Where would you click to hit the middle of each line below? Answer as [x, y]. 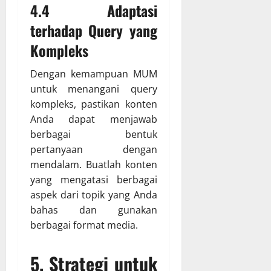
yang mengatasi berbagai [94, 180]
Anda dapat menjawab [94, 119]
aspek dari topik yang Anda [94, 195]
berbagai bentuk [94, 135]
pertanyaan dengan [94, 150]
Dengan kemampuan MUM [94, 74]
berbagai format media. [84, 225]
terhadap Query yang [94, 31]
